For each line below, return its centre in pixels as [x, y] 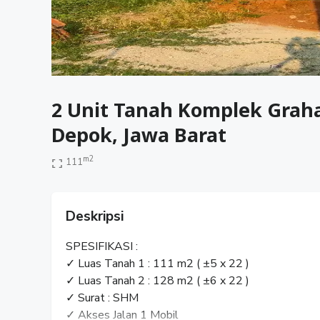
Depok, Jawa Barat [139, 135]
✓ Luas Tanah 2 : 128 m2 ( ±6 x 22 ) [157, 280]
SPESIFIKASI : [102, 246]
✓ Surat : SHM [102, 297]
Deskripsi [95, 216]
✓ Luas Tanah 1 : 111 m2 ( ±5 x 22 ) [157, 263]
